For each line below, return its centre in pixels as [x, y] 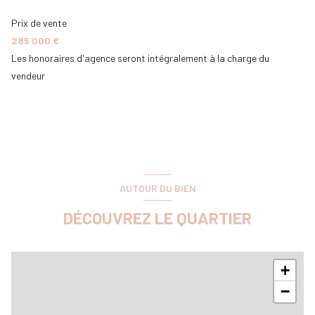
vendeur [28, 75]
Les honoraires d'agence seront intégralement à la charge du [140, 58]
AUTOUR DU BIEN [157, 188]
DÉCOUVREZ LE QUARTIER [157, 218]
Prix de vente [39, 22]
